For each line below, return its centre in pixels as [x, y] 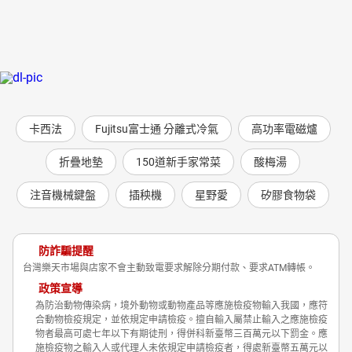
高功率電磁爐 [284, 128]
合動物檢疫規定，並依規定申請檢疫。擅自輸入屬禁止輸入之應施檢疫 [181, 320]
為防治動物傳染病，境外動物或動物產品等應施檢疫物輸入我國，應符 [181, 306]
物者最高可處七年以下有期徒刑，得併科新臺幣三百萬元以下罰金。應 [181, 334]
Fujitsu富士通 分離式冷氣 [156, 128]
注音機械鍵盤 [63, 194]
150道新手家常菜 [178, 161]
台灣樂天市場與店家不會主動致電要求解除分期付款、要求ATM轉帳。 [169, 268]
